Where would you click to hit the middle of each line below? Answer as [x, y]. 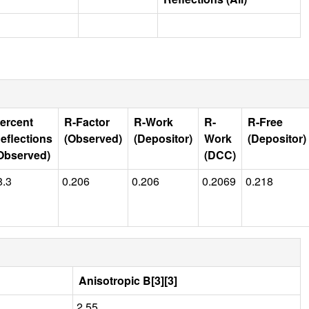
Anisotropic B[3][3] [128, 280]
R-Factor [87, 121]
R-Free [265, 121]
